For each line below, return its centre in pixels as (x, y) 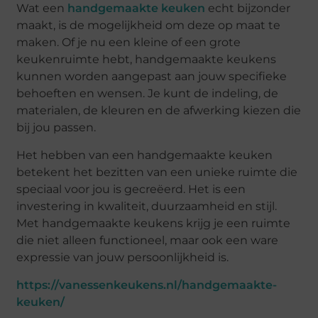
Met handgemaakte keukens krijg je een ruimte (154, 223)
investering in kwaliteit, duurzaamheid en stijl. (147, 206)
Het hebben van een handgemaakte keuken (145, 155)
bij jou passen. (58, 128)
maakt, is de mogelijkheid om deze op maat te (149, 26)
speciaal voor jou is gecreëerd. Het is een (131, 189)
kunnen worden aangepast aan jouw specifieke (152, 77)
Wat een (42, 9)
